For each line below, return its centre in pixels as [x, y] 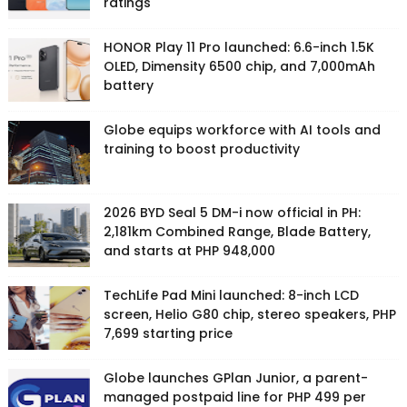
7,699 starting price [168, 334]
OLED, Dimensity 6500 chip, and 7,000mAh [239, 67]
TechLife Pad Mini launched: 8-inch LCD [231, 296]
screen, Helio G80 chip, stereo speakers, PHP [249, 315]
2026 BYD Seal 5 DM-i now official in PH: [232, 213]
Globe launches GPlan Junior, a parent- [235, 378]
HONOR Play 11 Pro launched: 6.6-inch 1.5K [238, 48]
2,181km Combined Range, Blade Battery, [237, 232]
